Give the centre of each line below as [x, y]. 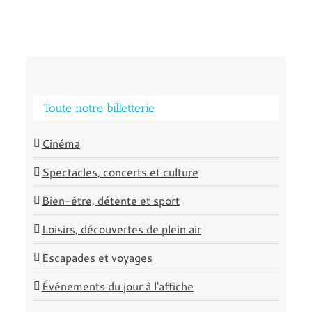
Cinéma [61, 143]
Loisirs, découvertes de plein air [122, 228]
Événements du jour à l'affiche [118, 286]
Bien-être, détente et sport [111, 200]
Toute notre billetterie [99, 108]
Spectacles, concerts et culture [120, 171]
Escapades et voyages [97, 257]
